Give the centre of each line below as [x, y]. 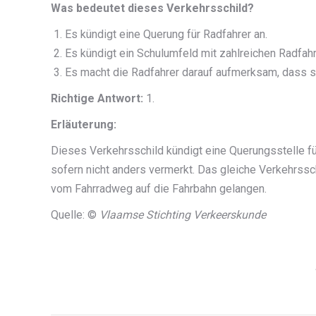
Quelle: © [75, 214]
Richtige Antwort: [97, 98]
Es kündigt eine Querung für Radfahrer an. [166, 34]
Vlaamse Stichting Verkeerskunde [183, 214]
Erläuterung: [84, 124]
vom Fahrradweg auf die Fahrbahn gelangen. [159, 188]
